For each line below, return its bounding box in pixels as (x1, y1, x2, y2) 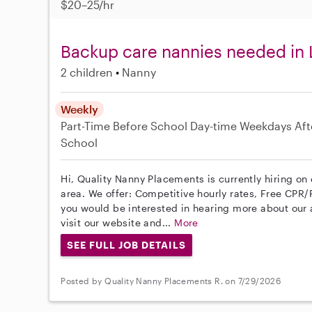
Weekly (61, 102, 99, 116)
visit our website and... (61, 216, 175, 228)
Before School (113, 118, 188, 132)
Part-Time (61, 118, 114, 132)
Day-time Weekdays (190, 118, 292, 132)
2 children (61, 65, 114, 79)
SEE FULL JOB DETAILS (67, 238, 186, 251)
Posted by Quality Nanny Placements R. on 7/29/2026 (61, 276, 281, 286)
